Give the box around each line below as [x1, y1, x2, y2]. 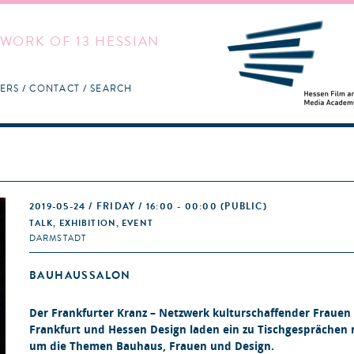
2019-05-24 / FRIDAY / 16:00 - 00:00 [29, 200, 221, 213]
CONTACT [29, 81, 81, 95]
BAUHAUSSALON [29, 268, 131, 283]
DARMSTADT [29, 232, 87, 244]
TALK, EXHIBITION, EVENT [29, 217, 153, 229]
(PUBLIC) [220, 200, 267, 213]
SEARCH [90, 81, 133, 95]
